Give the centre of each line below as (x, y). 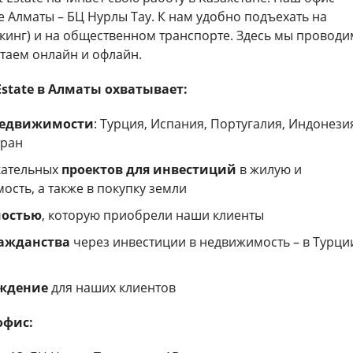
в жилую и (269, 169)
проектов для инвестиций (149, 169)
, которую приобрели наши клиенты (152, 215)
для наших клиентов (111, 287)
